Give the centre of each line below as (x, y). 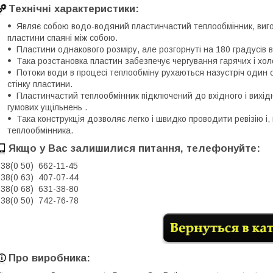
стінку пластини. (40, 84)
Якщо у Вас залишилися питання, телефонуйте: (134, 148)
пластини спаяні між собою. (62, 37)
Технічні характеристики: (74, 9)
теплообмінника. (40, 130)
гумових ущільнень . (47, 107)
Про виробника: (49, 258)
